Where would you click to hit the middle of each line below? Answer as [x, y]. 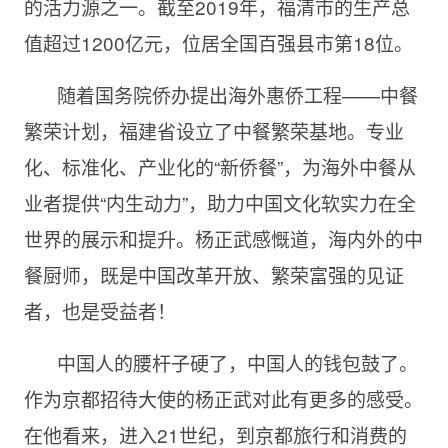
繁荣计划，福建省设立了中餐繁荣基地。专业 [213, 130]
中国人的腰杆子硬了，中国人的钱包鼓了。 [237, 362]
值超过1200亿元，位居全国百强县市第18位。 [218, 42]
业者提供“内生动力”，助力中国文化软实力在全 [219, 202]
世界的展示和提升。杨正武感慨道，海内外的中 [223, 238]
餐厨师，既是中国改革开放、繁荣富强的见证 [213, 274]
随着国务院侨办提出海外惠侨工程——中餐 [237, 94]
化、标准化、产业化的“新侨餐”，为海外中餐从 [219, 166]
